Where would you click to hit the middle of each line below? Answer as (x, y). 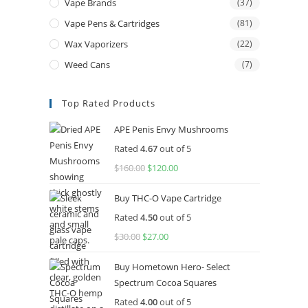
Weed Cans (87, 65)
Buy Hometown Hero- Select (172, 267)
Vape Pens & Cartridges (112, 23)
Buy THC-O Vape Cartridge (168, 198)
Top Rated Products (109, 103)
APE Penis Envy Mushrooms (171, 129)
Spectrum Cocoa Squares (165, 283)
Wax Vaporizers (96, 44)
